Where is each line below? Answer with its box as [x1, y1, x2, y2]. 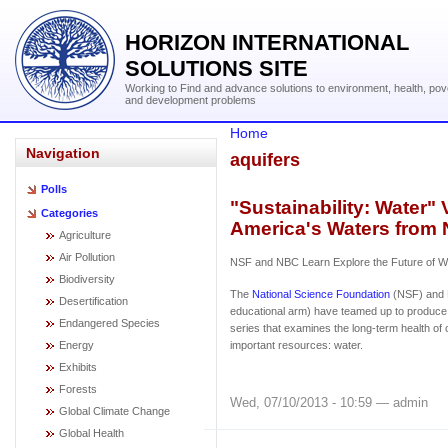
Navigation [26, 145, 100, 161]
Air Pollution [59, 251, 115, 263]
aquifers [230, 149, 300, 170]
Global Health [59, 427, 124, 439]
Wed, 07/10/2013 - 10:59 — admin [230, 394, 428, 410]
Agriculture [59, 229, 111, 241]
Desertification [59, 295, 128, 307]
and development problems [125, 94, 256, 106]
